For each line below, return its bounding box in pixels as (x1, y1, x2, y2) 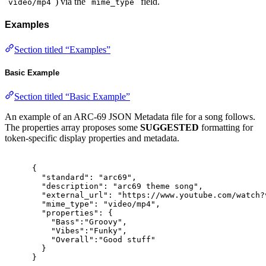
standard (46, 173, 85, 182)
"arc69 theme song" (113, 182, 199, 191)
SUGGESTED (140, 122, 199, 132)
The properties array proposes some (5, 122, 140, 132)
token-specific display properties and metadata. (5, 132, 179, 143)
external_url (46, 191, 104, 200)
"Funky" (89, 226, 123, 236)
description (46, 182, 99, 191)
